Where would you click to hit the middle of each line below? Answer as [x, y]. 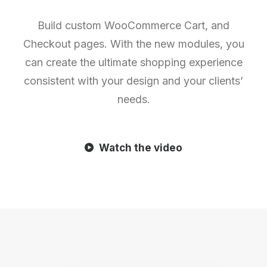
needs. [133, 99]
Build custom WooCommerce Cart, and [133, 25]
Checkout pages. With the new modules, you [133, 44]
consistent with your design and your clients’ [133, 81]
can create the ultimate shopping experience [133, 62]
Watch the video [141, 148]
